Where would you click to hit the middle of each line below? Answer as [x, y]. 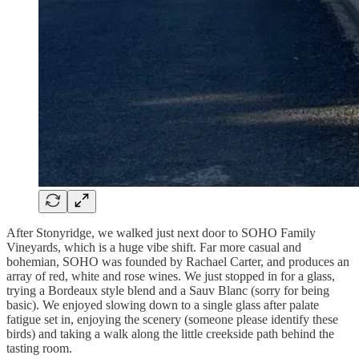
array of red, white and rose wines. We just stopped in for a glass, [171, 276]
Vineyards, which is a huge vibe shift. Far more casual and [154, 248]
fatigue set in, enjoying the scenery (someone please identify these [172, 320]
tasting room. [39, 349]
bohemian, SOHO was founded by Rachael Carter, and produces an [178, 262]
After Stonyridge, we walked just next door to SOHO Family [161, 233]
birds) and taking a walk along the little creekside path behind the [170, 334]
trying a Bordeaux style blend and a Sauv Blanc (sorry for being [168, 291]
